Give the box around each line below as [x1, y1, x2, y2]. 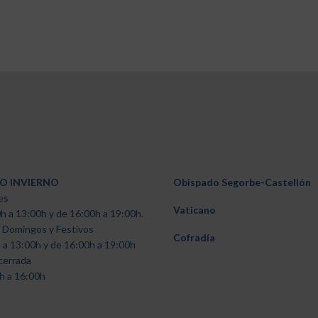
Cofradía [173, 231, 215, 243]
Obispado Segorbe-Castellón [173, 176, 311, 188]
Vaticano [173, 204, 216, 216]
